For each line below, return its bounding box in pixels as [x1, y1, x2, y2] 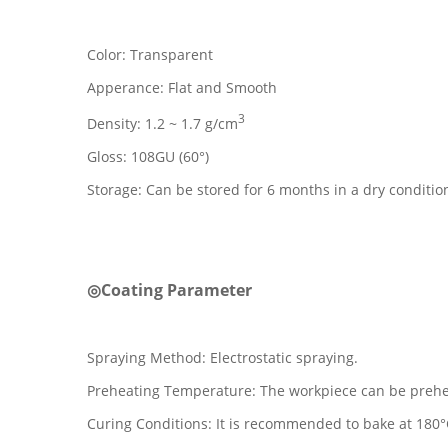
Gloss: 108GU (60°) [87, 146, 209, 166]
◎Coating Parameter [87, 278, 252, 301]
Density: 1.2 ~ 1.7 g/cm [87, 113, 238, 133]
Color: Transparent [87, 45, 213, 64]
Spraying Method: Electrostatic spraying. [87, 347, 358, 367]
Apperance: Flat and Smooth [87, 78, 277, 97]
